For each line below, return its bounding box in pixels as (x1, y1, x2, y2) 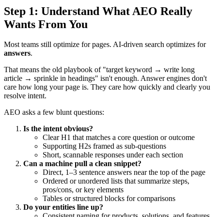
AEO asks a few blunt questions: (4, 108, 104, 117)
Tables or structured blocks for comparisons (43, 194, 175, 203)
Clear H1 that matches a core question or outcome (43, 133, 195, 142)
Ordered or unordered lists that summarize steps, (43, 177, 189, 186)
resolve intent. (4, 92, 46, 100)
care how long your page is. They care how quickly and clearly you (4, 83, 210, 92)
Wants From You (4, 17, 88, 31)
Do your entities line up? (23, 203, 103, 212)
